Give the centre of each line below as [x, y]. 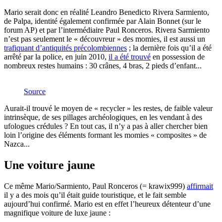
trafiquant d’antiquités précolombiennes [65, 48]
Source [35, 91]
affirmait [200, 186]
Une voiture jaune [50, 165]
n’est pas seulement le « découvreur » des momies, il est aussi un [105, 39]
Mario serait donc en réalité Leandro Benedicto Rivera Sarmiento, [107, 12]
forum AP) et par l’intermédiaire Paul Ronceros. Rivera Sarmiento [107, 30]
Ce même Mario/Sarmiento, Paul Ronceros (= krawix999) [95, 186]
